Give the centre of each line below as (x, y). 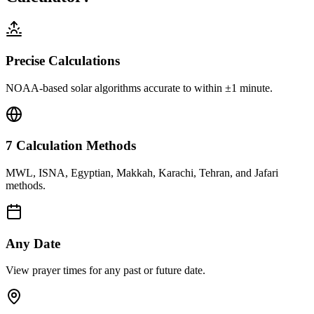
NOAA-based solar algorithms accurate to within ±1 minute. (139, 88)
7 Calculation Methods (71, 146)
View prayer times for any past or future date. (105, 271)
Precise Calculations (63, 60)
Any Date (33, 243)
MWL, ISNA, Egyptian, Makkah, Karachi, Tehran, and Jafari (142, 173)
